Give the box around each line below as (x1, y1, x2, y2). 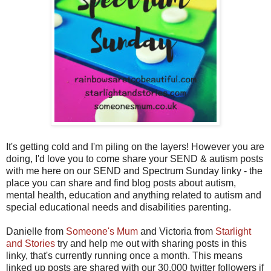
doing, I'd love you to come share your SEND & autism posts (6, 153, 263, 164)
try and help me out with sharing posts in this (55, 238, 247, 249)
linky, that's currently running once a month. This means (6, 250, 243, 261)
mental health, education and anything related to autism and (6, 189, 261, 200)
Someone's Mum (66, 226, 138, 237)
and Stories (6, 238, 55, 249)
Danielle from (6, 226, 66, 237)
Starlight (215, 226, 251, 237)
